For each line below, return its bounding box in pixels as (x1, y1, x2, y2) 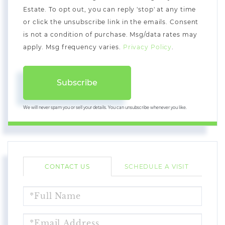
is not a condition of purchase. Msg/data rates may (23, 30, 197, 38)
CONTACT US (45, 162, 90, 170)
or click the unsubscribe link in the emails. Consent (23, 18, 199, 26)
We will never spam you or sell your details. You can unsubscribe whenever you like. (23, 104, 187, 110)
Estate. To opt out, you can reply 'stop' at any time (23, 5, 196, 13)
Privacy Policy (123, 43, 172, 51)
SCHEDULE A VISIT (124, 162, 189, 170)
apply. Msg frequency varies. (23, 43, 123, 51)
